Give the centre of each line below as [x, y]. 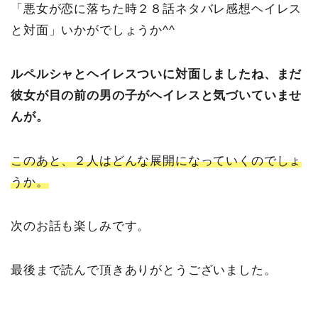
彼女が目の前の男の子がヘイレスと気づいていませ [157, 95]
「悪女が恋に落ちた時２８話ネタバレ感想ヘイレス [157, 9]
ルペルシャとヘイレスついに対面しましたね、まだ [157, 74]
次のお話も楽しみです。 [81, 226]
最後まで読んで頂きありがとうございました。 [144, 270]
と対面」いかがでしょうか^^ [93, 30]
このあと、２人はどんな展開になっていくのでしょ [157, 160]
